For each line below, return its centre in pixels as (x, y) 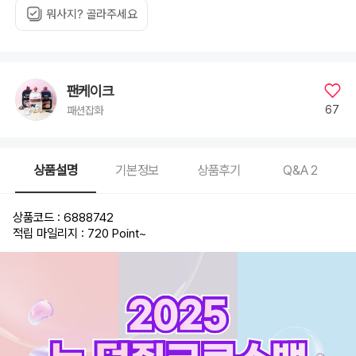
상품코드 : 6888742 (64, 217)
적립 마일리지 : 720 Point (76, 234)
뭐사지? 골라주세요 (92, 14)
